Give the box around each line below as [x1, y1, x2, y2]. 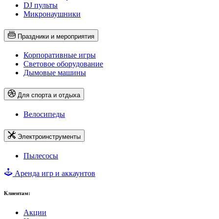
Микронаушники [23, 9, 81, 18]
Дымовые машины [23, 68, 86, 77]
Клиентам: [4, 190, 30, 196]
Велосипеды [23, 110, 65, 119]
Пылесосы [23, 152, 58, 160]
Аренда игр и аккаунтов [15, 169, 95, 178]
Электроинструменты [18, 133, 81, 141]
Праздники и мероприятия [18, 32, 94, 40]
